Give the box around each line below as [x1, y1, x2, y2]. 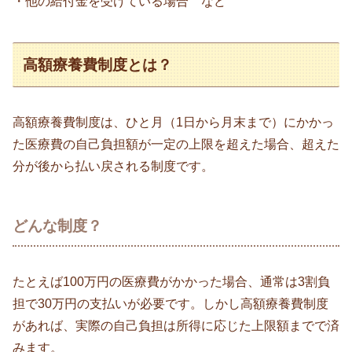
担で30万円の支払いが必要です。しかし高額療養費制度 [13, 297, 328, 311]
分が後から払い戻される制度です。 [13, 159, 214, 174]
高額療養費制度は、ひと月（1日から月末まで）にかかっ [13, 115, 334, 130]
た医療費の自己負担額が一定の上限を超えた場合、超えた [13, 137, 339, 152]
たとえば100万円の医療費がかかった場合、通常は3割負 [13, 275, 330, 289]
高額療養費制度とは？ [23, 56, 173, 73]
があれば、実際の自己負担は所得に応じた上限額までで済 [13, 319, 339, 333]
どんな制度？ [13, 218, 102, 235]
